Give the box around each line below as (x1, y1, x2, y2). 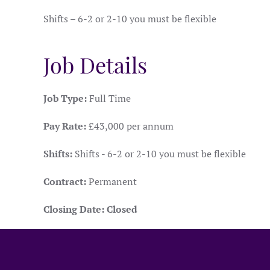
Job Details (43, 50, 147, 79)
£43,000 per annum (86, 119, 174, 133)
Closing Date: (43, 202, 104, 216)
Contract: (43, 175, 86, 188)
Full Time (87, 92, 131, 105)
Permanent (86, 175, 137, 188)
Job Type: (43, 92, 87, 105)
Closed (107, 202, 137, 216)
